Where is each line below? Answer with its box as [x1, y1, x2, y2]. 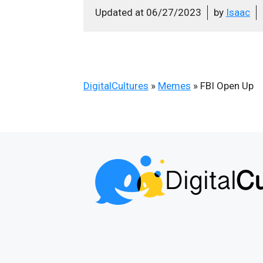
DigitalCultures [83, 80, 149, 92]
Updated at [95, 6, 146, 18]
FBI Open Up [200, 80, 254, 92]
